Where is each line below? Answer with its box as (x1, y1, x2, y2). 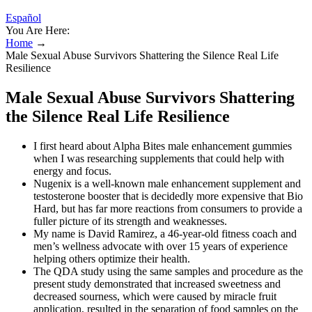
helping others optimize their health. (33, 252, 190, 265)
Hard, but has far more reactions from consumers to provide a (33, 202, 302, 214)
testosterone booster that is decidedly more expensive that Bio (33, 189, 303, 202)
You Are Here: (6, 24, 70, 36)
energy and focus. (33, 164, 111, 177)
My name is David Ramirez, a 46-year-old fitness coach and (33, 227, 297, 240)
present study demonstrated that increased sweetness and (33, 277, 281, 290)
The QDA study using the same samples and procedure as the (33, 265, 303, 277)
